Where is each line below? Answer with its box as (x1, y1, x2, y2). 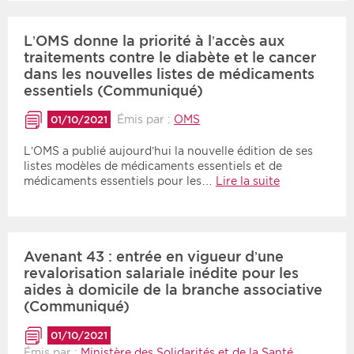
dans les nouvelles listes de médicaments (24, 66, 314, 83)
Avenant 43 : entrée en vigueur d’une (24, 248, 284, 265)
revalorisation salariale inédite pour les (24, 265, 299, 282)
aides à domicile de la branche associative (24, 281, 322, 299)
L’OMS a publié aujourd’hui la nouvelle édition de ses (24, 145, 313, 158)
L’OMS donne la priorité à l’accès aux (24, 32, 284, 50)
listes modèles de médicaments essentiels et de (24, 160, 282, 173)
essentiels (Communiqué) (24, 82, 203, 100)
